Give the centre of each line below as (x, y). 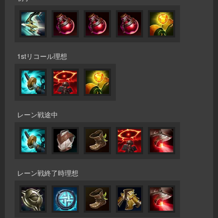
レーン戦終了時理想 (48, 173)
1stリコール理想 (42, 56)
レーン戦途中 (37, 115)
